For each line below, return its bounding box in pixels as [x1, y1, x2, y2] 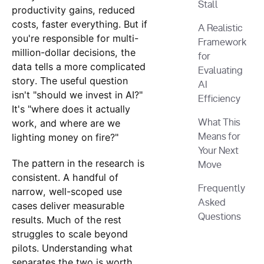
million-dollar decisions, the [11, 46, 136, 58]
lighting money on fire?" [11, 131, 118, 143]
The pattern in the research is [11, 157, 144, 169]
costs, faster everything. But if [11, 18, 147, 30]
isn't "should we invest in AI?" [11, 88, 143, 101]
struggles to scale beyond [11, 227, 128, 240]
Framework [198, 38, 247, 48]
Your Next [198, 146, 239, 156]
